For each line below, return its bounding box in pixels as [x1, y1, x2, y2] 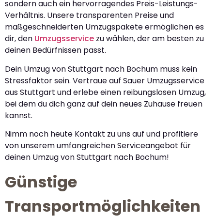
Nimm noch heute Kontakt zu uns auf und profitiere [5, 128, 198, 139]
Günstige [5, 171, 77, 193]
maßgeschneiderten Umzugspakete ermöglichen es [5, 21, 204, 33]
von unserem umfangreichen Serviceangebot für [5, 139, 191, 151]
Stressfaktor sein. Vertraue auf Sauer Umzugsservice [5, 75, 204, 86]
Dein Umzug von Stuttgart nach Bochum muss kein [5, 63, 197, 75]
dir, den [5, 33, 34, 45]
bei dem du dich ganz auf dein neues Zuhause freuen [5, 98, 202, 109]
